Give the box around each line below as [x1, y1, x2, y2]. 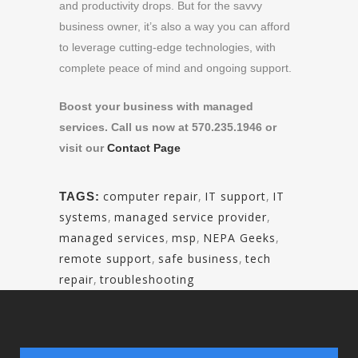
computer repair [103, 189, 198, 204]
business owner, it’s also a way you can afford [59, 20, 290, 33]
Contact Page [107, 141, 181, 154]
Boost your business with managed [59, 100, 253, 113]
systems [59, 209, 108, 225]
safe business [158, 251, 239, 266]
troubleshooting [100, 272, 194, 287]
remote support [59, 251, 152, 266]
